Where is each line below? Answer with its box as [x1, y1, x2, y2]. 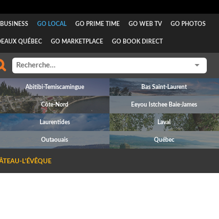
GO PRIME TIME [75, 21, 120, 27]
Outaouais [41, 137, 68, 143]
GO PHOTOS [170, 21, 206, 27]
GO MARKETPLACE [50, 39, 103, 44]
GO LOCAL [37, 21, 66, 27]
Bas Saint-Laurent [141, 84, 187, 90]
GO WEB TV [128, 21, 162, 27]
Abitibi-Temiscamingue [25, 84, 84, 90]
